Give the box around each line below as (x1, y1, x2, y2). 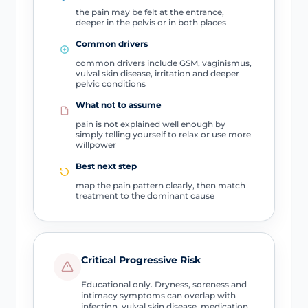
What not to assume (75, 100, 162, 111)
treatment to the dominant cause (75, 190, 214, 201)
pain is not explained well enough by (75, 119, 225, 130)
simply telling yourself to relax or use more (75, 129, 251, 140)
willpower (75, 140, 116, 151)
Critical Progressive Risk (80, 253, 201, 266)
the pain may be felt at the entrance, (75, 7, 224, 18)
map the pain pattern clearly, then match (75, 180, 245, 191)
